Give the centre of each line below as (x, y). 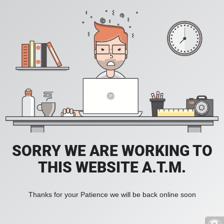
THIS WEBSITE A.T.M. (112, 167)
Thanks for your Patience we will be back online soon (112, 195)
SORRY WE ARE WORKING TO (112, 151)
